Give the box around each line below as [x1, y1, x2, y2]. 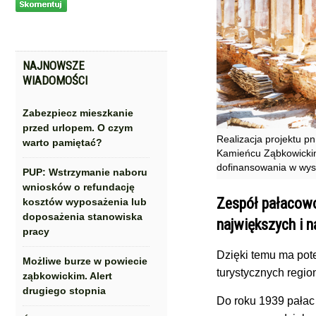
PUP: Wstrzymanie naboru [23, 166, 147, 178]
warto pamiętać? [23, 137, 102, 148]
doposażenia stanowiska [23, 211, 142, 222]
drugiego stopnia [23, 285, 106, 296]
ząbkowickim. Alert [23, 270, 112, 281]
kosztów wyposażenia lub [23, 196, 147, 207]
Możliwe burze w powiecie [23, 255, 147, 267]
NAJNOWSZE [23, 59, 85, 73]
